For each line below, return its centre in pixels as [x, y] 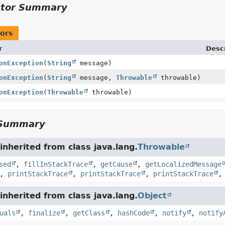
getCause [116, 164]
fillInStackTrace [55, 164]
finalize [44, 213]
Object [152, 196]
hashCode [133, 213]
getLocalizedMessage [183, 164]
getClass [89, 213]
